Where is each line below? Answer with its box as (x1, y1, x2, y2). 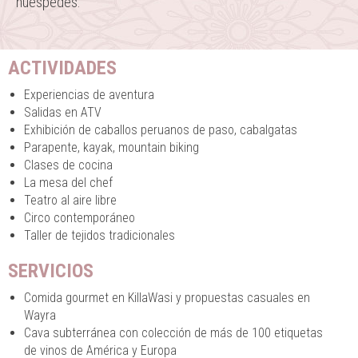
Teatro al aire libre (24, 193, 117, 208)
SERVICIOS (8, 260, 93, 282)
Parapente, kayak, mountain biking (24, 140, 199, 155)
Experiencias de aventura (24, 87, 154, 102)
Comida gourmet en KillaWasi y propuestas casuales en (24, 290, 310, 305)
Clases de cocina (24, 157, 113, 173)
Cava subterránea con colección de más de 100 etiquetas (24, 325, 323, 340)
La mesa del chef (24, 175, 113, 190)
